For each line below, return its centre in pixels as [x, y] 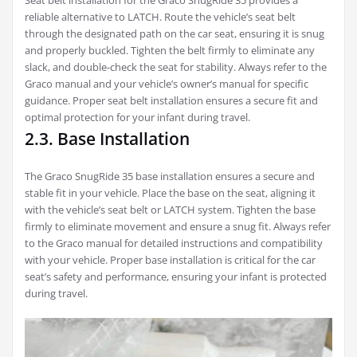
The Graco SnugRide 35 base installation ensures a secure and [170, 177]
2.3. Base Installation [107, 139]
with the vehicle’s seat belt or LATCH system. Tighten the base [170, 210]
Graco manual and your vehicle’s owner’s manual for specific [167, 84]
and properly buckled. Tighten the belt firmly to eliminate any [170, 51]
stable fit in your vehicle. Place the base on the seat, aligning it [170, 193]
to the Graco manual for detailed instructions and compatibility [174, 243]
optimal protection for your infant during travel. [137, 118]
